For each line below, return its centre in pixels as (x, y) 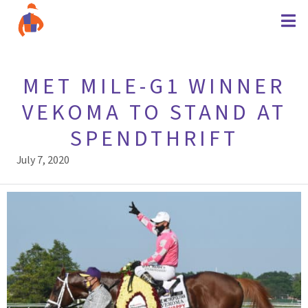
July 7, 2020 (43, 160)
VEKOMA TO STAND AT (154, 113)
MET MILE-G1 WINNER (154, 87)
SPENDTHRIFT (154, 139)
